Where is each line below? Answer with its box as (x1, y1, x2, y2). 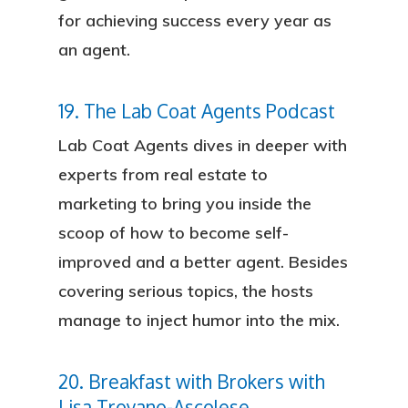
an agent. (58, 39, 130, 60)
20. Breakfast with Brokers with (58, 370, 325, 393)
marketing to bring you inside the (58, 193, 311, 214)
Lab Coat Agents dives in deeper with (58, 135, 347, 156)
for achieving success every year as (58, 10, 331, 31)
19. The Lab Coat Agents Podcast (58, 99, 335, 123)
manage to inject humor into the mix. (58, 310, 340, 331)
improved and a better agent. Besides (58, 251, 348, 272)
